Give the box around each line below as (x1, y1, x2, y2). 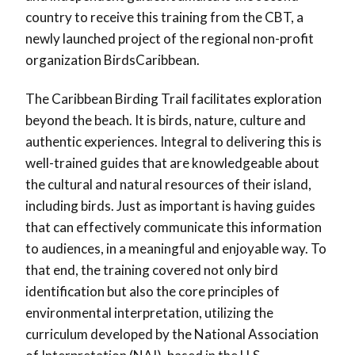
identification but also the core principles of (25, 283, 280, 300)
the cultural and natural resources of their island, (25, 176, 311, 193)
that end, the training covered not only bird (25, 261, 278, 279)
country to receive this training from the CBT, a (25, 9, 303, 26)
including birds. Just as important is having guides (25, 197, 315, 215)
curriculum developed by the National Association (25, 326, 319, 343)
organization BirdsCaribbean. (25, 52, 200, 69)
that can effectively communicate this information (25, 219, 322, 236)
